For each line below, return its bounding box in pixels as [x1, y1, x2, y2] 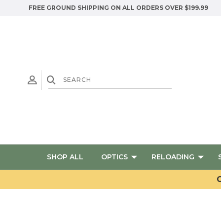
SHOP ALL [47, 152, 83, 161]
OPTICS [101, 152, 128, 161]
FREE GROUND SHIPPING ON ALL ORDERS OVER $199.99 [29, 4, 208, 11]
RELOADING [151, 152, 194, 161]
